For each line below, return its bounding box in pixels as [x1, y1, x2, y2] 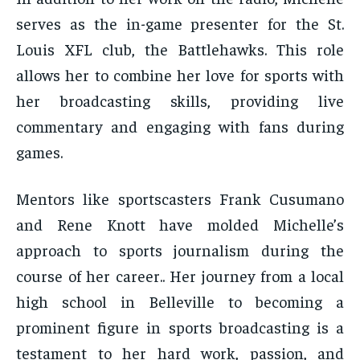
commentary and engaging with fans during [16, 116, 344, 137]
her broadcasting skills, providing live [16, 90, 344, 111]
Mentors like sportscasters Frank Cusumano [16, 188, 344, 209]
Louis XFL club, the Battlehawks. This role [16, 39, 344, 59]
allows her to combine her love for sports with [16, 64, 344, 85]
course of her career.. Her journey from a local [16, 265, 344, 286]
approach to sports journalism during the [16, 239, 344, 260]
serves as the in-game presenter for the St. [16, 13, 344, 34]
